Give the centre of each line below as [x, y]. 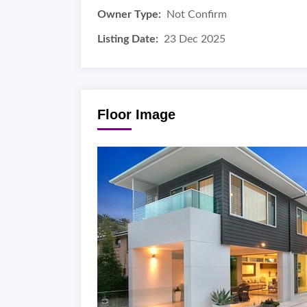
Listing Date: [128, 39]
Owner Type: [129, 14]
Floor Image [136, 114]
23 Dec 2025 [195, 39]
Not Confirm [197, 14]
